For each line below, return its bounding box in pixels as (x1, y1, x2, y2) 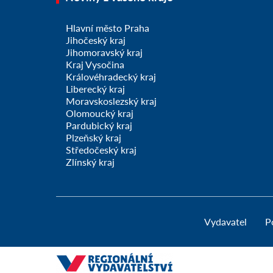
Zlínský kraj (66, 156, 115, 168)
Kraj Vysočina (66, 58, 124, 71)
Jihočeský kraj (66, 34, 126, 46)
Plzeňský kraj (66, 132, 121, 144)
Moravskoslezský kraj (66, 95, 157, 107)
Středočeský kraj (66, 144, 136, 156)
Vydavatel (204, 216, 247, 228)
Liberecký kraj (66, 83, 125, 95)
